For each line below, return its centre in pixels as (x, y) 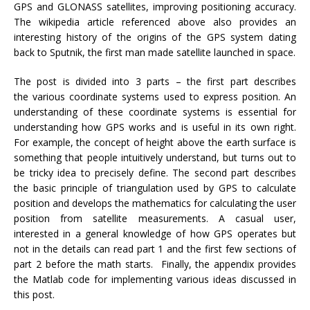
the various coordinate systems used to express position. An (155, 96)
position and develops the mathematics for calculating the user (155, 203)
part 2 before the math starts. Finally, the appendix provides (155, 264)
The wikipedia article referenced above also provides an (155, 21)
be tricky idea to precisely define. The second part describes (155, 172)
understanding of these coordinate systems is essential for (155, 111)
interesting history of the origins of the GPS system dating (155, 37)
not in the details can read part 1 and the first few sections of (155, 248)
